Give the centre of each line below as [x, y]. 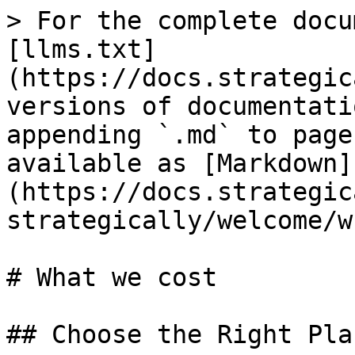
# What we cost [112, 277]
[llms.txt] [82, 49]
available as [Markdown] [179, 163]
